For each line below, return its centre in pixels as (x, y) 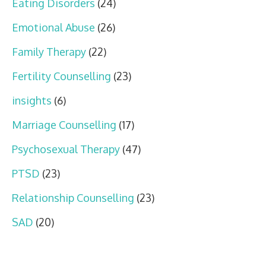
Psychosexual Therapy (66, 149)
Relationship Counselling (73, 198)
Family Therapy (49, 52)
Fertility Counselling (61, 76)
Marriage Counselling (64, 125)
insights (32, 101)
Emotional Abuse (53, 28)
